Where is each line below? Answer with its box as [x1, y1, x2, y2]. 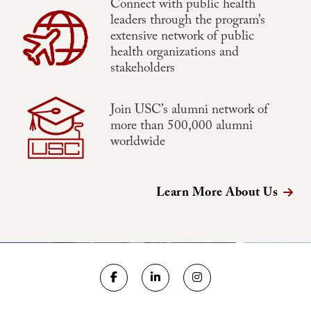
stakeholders [110, 58, 175, 81]
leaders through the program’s [110, 10, 265, 33]
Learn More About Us [155, 183, 278, 205]
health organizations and [110, 42, 239, 65]
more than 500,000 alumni [110, 116, 253, 139]
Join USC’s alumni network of [110, 100, 268, 123]
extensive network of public [110, 26, 254, 49]
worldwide [110, 132, 165, 155]
